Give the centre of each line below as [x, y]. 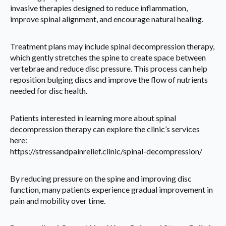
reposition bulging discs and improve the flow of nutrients [109, 80]
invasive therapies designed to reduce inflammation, [99, 8]
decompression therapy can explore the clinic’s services [105, 129]
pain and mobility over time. [58, 201]
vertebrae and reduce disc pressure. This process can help [109, 69]
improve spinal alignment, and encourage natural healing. [107, 19]
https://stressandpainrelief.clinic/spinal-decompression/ [106, 151]
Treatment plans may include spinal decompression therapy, [112, 46]
